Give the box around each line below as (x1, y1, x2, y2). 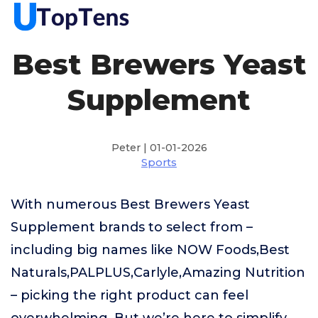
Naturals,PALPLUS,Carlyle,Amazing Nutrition (11, 265, 305, 280)
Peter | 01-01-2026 (111, 141, 207, 154)
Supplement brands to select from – (11, 219, 253, 235)
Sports (141, 156, 177, 169)
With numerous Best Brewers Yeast (11, 197, 250, 212)
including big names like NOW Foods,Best (11, 242, 290, 258)
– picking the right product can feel (11, 287, 248, 303)
